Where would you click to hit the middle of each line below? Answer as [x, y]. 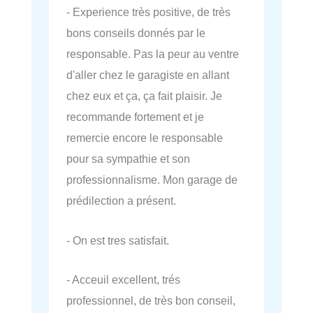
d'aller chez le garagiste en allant [148, 75]
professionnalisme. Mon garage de [152, 180]
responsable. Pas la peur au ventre [153, 54]
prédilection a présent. [121, 201]
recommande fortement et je [135, 117]
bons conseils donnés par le [136, 33]
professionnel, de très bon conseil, [151, 300]
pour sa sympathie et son [128, 159]
